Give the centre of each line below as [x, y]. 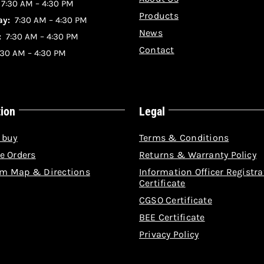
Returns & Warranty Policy [197, 155]
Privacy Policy [169, 234]
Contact [156, 50]
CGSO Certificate [175, 200]
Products [159, 16]
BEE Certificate [172, 217]
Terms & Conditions [184, 138]
